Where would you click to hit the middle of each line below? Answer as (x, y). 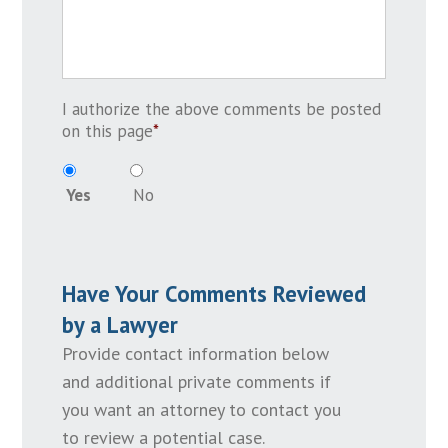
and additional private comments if (197, 382)
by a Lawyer (120, 325)
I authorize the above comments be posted (222, 109)
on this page (108, 131)
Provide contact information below (196, 354)
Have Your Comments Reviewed (214, 294)
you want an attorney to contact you (202, 410)
